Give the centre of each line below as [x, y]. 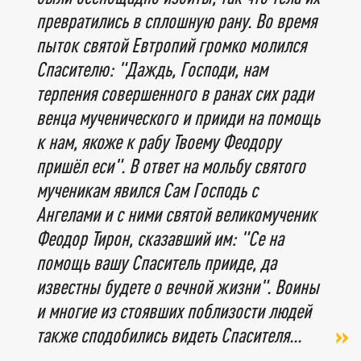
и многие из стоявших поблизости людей [174, 311]
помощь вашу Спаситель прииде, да [156, 263]
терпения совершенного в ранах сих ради [175, 93]
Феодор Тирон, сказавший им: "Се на [160, 239]
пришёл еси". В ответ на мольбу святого [171, 166]
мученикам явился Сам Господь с [147, 190]
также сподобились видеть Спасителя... [169, 335]
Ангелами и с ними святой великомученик [176, 214]
